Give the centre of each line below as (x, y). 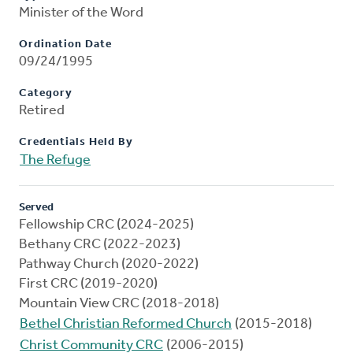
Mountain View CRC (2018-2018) (119, 304)
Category (46, 94)
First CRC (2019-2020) (88, 284)
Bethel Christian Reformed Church (126, 325)
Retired (42, 111)
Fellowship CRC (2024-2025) (106, 225)
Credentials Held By (76, 143)
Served (36, 208)
